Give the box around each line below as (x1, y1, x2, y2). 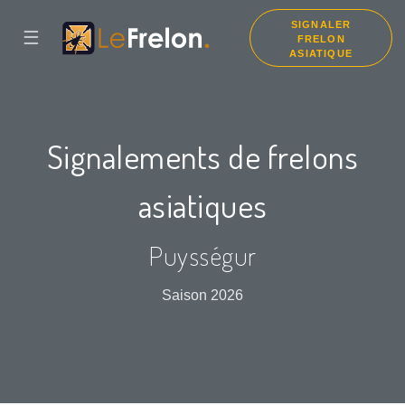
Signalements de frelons (46, 136, 359, 177)
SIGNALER (290, 19, 352, 30)
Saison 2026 (162, 287, 243, 304)
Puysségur (148, 239, 257, 273)
